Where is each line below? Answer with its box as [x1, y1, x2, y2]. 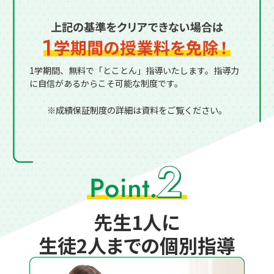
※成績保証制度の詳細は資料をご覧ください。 [46, 103, 227, 116]
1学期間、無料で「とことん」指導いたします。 [29, 64, 213, 76]
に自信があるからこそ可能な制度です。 [29, 76, 183, 89]
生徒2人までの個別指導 [38, 231, 235, 259]
